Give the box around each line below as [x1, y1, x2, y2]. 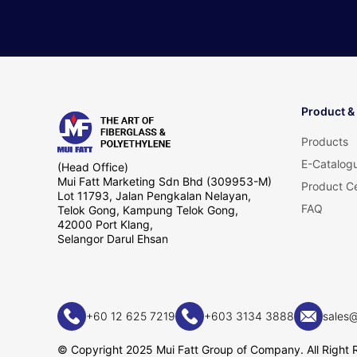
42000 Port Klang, [57, 218, 153, 231]
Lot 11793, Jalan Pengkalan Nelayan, [57, 189, 251, 202]
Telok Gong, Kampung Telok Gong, [57, 203, 238, 217]
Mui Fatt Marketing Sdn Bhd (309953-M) [57, 175, 272, 188]
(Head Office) [57, 160, 128, 174]
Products [301, 135, 348, 148]
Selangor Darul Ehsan [57, 232, 168, 245]
